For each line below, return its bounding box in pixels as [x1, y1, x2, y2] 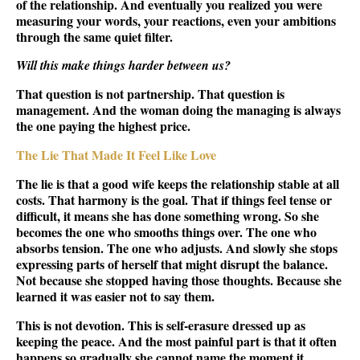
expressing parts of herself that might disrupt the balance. [16, 254, 328, 273]
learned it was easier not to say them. [16, 286, 215, 305]
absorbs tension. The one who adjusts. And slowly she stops [16, 238, 337, 257]
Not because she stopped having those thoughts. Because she [16, 270, 342, 289]
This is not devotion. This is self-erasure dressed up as [16, 315, 305, 334]
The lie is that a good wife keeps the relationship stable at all [16, 174, 339, 193]
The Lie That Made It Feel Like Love [16, 145, 216, 164]
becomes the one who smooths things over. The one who [16, 222, 317, 241]
